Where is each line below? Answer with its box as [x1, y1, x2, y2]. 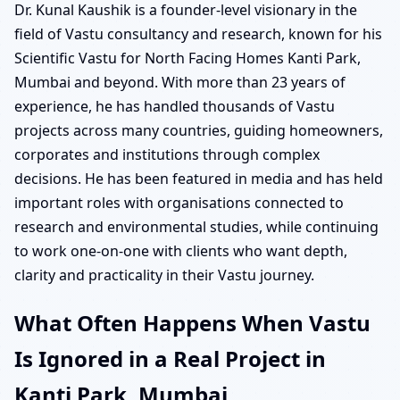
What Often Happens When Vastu [14, 308, 371, 338]
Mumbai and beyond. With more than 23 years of [14, 72, 346, 93]
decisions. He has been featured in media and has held [14, 169, 383, 189]
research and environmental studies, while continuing [14, 217, 379, 237]
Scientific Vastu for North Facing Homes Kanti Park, [14, 48, 361, 69]
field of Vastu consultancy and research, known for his [14, 24, 382, 45]
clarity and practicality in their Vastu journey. [14, 265, 314, 286]
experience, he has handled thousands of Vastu [14, 96, 335, 117]
